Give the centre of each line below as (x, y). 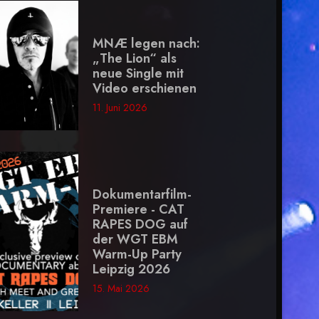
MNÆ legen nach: (146, 44)
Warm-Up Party (137, 255)
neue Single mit (138, 74)
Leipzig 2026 (131, 270)
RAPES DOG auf (140, 225)
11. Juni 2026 (120, 108)
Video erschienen (144, 89)
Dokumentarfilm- (142, 195)
